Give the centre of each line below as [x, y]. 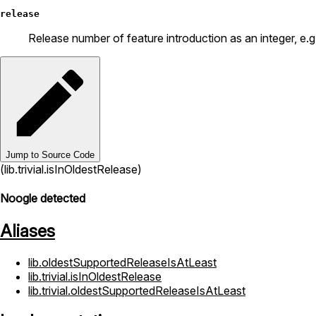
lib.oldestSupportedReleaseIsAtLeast [122, 262]
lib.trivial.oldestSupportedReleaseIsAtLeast [137, 290]
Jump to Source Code [50, 155]
